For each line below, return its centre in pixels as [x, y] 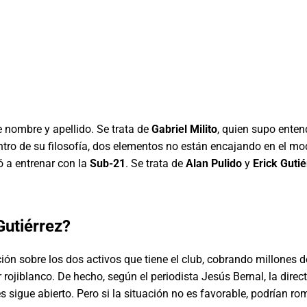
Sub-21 [108, 163]
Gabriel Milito [184, 129]
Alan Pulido [214, 163]
